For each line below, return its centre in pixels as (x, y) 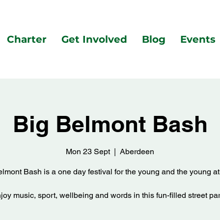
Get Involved (94, 39)
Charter (27, 39)
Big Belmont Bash (110, 124)
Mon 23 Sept (88, 152)
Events (198, 39)
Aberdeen (137, 152)
